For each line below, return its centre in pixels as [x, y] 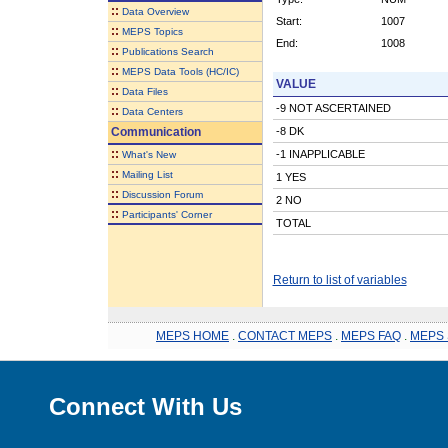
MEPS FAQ [371, 335]
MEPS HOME [192, 335]
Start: [288, 20]
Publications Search [167, 51]
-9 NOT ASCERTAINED [333, 107]
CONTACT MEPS [285, 335]
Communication [154, 131]
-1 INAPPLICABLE [320, 153]
